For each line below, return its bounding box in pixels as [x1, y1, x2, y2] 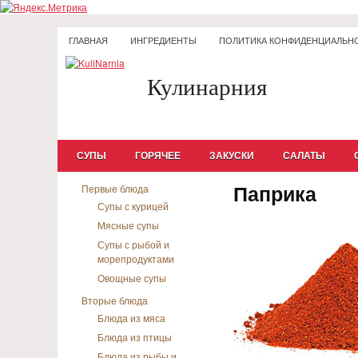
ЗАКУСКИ [209, 150, 254, 161]
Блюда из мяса [97, 311, 165, 324]
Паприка [233, 179, 316, 208]
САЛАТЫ [283, 150, 325, 161]
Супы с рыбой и [97, 237, 169, 251]
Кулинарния [147, 74, 267, 100]
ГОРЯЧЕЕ [135, 150, 181, 161]
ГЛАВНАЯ [69, 36, 108, 46]
